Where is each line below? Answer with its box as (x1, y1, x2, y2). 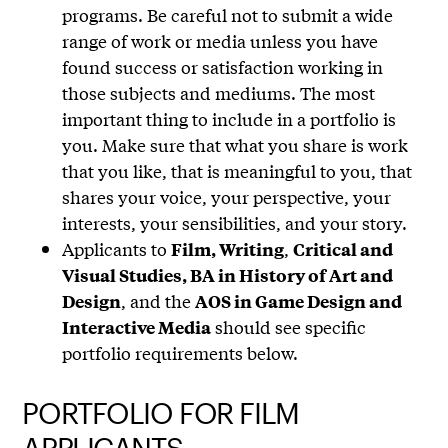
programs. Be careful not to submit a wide (62, 2, 394, 28)
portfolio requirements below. (62, 340, 303, 366)
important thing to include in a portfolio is (62, 106, 397, 132)
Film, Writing (171, 237, 285, 262)
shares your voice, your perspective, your (62, 184, 392, 210)
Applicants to (62, 236, 172, 262)
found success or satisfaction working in (62, 54, 384, 80)
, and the (121, 288, 196, 314)
